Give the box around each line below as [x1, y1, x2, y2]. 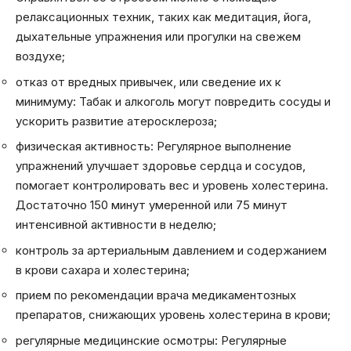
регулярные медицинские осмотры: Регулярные [16, 332, 287, 348]
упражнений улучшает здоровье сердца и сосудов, [16, 158, 306, 174]
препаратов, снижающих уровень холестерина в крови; [16, 307, 331, 323]
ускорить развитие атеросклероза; [16, 113, 217, 128]
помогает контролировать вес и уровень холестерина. [16, 178, 328, 194]
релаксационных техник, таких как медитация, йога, [16, 9, 311, 25]
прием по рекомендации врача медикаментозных [16, 288, 296, 303]
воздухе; [16, 49, 65, 64]
